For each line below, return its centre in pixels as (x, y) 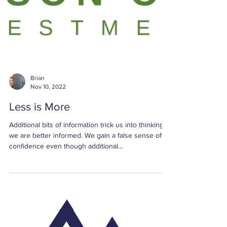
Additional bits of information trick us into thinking (86, 166)
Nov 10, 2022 (48, 127)
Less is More (40, 148)
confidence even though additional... (66, 187)
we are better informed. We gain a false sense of (85, 176)
